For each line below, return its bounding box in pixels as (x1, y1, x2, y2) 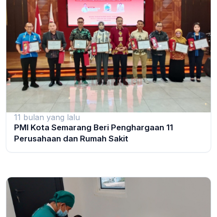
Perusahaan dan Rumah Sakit (14, 134, 128, 144)
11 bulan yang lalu (14, 112, 80, 123)
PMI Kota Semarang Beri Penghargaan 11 (14, 123, 173, 133)
